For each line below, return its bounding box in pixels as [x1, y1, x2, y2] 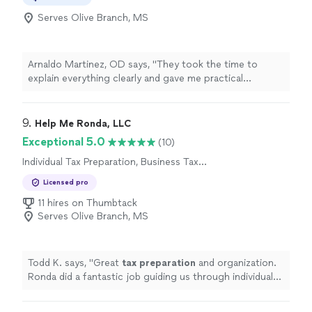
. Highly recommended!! [140, 285, 247, 297]
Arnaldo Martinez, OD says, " [28, 58, 157, 70]
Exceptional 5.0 [22, 135, 105, 148]
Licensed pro [43, 178, 88, 187]
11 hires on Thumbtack [38, 197, 137, 209]
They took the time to [157, 58, 258, 70]
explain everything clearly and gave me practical [28, 72, 243, 84]
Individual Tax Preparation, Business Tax [22, 156, 198, 168]
